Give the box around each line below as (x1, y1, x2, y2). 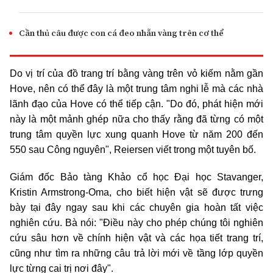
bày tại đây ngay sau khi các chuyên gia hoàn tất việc (10, 202, 263, 213)
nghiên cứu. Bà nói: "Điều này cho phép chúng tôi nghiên (10, 218, 263, 228)
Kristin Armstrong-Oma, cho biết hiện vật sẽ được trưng (10, 187, 263, 197)
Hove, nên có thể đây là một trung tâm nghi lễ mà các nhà (10, 83, 263, 94)
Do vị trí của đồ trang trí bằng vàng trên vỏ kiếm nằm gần (10, 68, 263, 79)
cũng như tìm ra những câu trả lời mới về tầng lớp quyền (10, 248, 263, 258)
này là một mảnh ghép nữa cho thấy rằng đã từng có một (10, 114, 263, 124)
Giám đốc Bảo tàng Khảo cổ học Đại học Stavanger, (10, 172, 263, 182)
